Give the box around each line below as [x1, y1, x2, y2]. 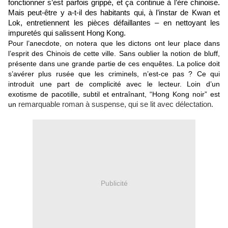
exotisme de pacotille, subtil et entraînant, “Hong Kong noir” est [8, 90, 220, 99]
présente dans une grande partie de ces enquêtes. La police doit [8, 60, 220, 68]
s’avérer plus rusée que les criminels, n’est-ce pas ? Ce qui [8, 70, 220, 78]
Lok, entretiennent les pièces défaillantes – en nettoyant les [8, 19, 220, 27]
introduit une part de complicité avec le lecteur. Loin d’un [8, 80, 220, 89]
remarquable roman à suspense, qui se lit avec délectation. [18, 100, 213, 109]
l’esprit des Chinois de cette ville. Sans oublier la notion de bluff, [8, 49, 220, 58]
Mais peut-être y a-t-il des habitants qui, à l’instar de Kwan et [8, 9, 220, 17]
